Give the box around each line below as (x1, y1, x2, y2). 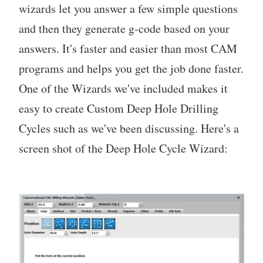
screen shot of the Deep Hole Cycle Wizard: (19, 140, 228, 156)
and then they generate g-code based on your (19, 20, 230, 36)
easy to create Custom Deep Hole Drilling (19, 100, 218, 116)
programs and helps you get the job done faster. (19, 60, 244, 76)
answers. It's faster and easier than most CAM (19, 40, 237, 56)
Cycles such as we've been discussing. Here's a (19, 120, 239, 136)
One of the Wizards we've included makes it (19, 80, 228, 96)
